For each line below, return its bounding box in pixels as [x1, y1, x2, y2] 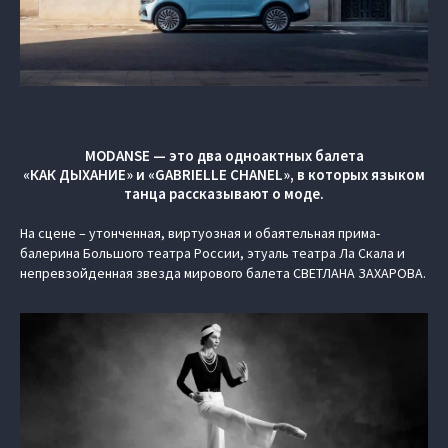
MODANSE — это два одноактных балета [84, 146, 364, 165]
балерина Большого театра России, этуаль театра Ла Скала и [20, 244, 405, 262]
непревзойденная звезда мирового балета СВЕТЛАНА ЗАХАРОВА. [20, 264, 426, 282]
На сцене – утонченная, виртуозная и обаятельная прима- [20, 224, 380, 242]
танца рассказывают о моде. [124, 184, 324, 203]
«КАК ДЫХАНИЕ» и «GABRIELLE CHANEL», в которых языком [23, 165, 425, 184]
